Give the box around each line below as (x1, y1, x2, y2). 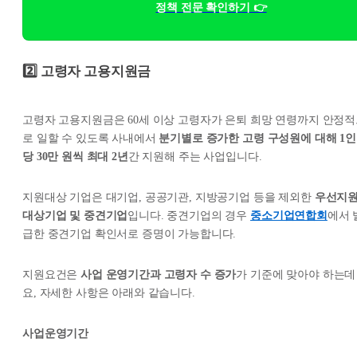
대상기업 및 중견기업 (22, 209, 128, 222)
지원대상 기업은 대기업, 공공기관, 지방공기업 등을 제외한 (22, 190, 315, 203)
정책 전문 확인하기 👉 (155, 2, 267, 14)
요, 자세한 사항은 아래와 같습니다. (22, 286, 195, 299)
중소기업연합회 (250, 209, 328, 222)
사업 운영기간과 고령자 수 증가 (80, 268, 237, 280)
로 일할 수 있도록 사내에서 (22, 131, 159, 144)
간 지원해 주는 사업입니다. (127, 150, 262, 163)
